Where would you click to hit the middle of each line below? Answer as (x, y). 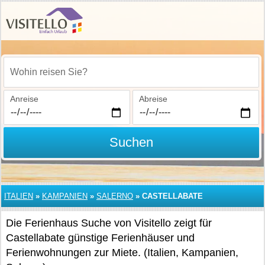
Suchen (131, 142)
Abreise (153, 99)
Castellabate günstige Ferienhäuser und (100, 238)
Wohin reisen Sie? (44, 78)
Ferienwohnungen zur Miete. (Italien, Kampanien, (122, 253)
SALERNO (115, 196)
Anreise (24, 99)
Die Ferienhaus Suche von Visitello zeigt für (109, 223)
